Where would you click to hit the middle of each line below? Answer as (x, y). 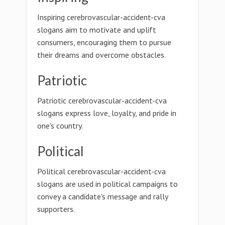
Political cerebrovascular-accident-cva (101, 171)
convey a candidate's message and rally (102, 196)
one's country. (60, 126)
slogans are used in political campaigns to (107, 184)
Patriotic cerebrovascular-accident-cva (102, 100)
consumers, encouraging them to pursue (104, 42)
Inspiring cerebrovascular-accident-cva (101, 17)
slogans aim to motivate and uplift (97, 30)
